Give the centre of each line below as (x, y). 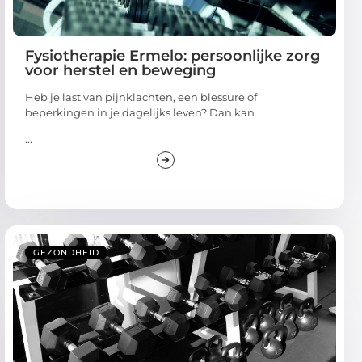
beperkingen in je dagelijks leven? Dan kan (140, 112)
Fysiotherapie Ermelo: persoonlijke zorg (173, 55)
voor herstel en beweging (120, 70)
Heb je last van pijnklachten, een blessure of (141, 97)
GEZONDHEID (66, 253)
